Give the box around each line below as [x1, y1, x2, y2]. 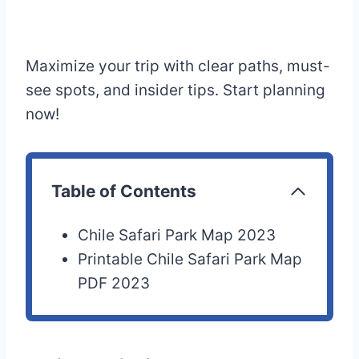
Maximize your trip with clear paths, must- [26, 57, 330, 76]
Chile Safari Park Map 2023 [78, 226, 276, 245]
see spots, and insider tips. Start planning [26, 81, 325, 100]
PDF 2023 [78, 274, 151, 293]
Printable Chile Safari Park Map [78, 250, 303, 269]
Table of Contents [51, 181, 196, 202]
